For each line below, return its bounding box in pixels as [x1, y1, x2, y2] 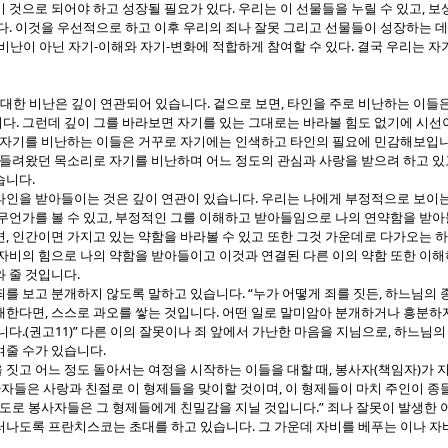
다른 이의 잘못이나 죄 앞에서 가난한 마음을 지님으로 [81, 324, 388, 340]
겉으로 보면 [213, 96, 281, 112]
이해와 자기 [98, 39, 166, 55]
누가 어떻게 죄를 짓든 [253, 286, 379, 302]
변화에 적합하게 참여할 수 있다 [170, 39, 351, 55]
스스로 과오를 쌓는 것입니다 [51, 305, 216, 321]
